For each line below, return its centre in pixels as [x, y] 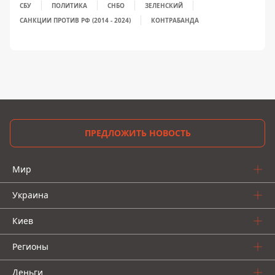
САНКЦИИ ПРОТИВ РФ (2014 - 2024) [75, 20]
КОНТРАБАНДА [175, 20]
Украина [30, 195]
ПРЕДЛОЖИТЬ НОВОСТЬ [137, 133]
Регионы [30, 246]
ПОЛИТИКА [69, 6]
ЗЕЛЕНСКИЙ [164, 6]
